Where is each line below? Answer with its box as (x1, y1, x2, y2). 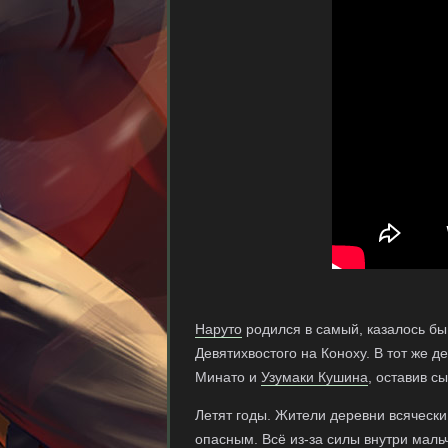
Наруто (195, 321, 242, 337)
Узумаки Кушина (261, 369, 368, 385)
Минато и (195, 369, 261, 385)
